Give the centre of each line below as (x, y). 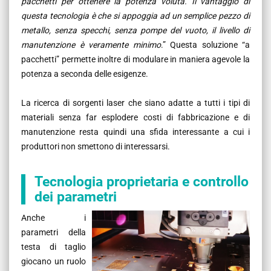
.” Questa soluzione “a (205, 44)
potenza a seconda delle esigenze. (85, 73)
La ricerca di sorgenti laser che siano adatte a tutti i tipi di (135, 103)
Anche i (54, 217)
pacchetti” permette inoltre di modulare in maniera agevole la (135, 59)
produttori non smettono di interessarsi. (96, 146)
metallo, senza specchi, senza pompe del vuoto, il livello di (135, 30)
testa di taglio (54, 247)
